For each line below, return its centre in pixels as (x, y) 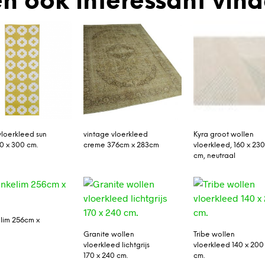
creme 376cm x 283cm (121, 145)
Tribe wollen (214, 234)
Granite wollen (109, 234)
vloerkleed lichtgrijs (116, 245)
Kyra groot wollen (224, 134)
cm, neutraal (215, 156)
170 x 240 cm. (105, 256)
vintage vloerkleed (115, 134)
